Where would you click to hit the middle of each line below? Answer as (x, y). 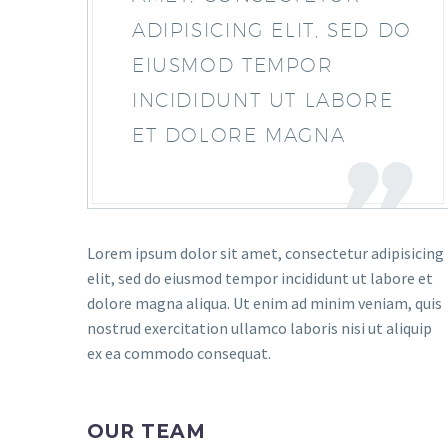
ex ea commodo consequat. (179, 353)
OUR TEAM (146, 431)
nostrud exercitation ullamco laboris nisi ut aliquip (259, 328)
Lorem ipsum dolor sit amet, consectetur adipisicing (265, 253)
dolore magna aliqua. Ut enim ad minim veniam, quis (264, 303)
